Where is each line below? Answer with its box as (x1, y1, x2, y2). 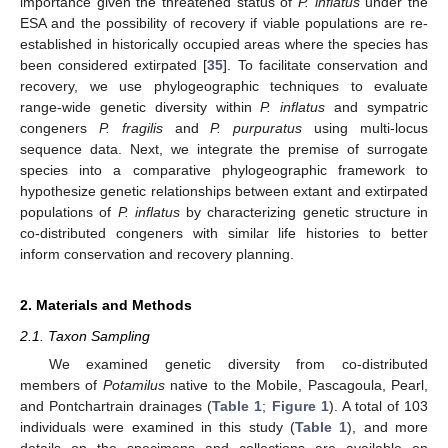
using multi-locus (302, 119, 429, 136)
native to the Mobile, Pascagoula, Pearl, (164, 376, 428, 393)
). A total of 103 (328, 397, 429, 414)
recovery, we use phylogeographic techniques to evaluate (20, 77, 428, 94)
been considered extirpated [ (20, 56, 208, 73)
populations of (20, 203, 118, 220)
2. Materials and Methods (20, 296, 192, 313)
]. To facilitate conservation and (223, 56, 429, 73)
